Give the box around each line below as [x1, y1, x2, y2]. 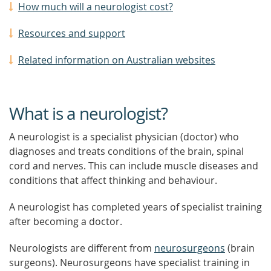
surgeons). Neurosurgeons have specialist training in [9, 256, 250, 269]
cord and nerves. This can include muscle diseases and [9, 159, 258, 172]
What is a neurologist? [9, 102, 168, 125]
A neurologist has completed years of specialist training [9, 200, 262, 214]
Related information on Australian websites [18, 53, 215, 67]
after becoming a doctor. [9, 215, 122, 228]
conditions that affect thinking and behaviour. [9, 174, 217, 187]
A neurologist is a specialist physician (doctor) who [9, 130, 239, 143]
